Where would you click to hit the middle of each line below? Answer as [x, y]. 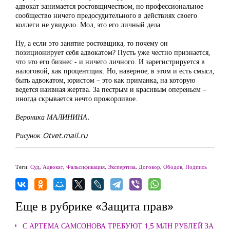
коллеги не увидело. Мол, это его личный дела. [89, 25]
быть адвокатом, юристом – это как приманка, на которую [105, 80]
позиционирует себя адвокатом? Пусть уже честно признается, [113, 52]
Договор [149, 167]
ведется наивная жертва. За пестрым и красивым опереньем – [111, 89]
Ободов [173, 167]
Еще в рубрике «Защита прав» [94, 206]
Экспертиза [122, 167]
